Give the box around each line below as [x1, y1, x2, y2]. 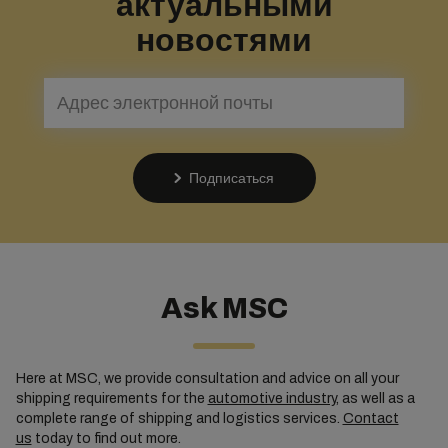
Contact [342, 411, 399, 427]
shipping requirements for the [15, 391, 208, 407]
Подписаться [188, 170, 274, 186]
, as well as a [335, 391, 415, 407]
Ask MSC [160, 293, 288, 325]
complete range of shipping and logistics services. [15, 411, 343, 427]
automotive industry [207, 391, 336, 407]
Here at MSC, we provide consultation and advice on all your [15, 371, 399, 387]
